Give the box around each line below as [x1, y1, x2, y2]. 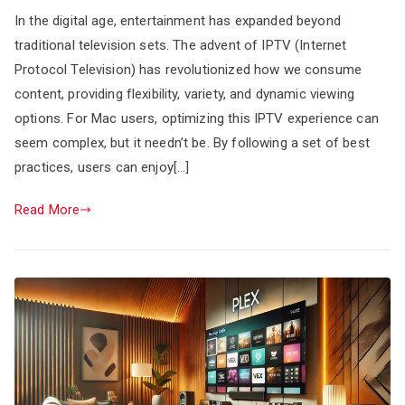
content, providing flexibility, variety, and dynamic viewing [14, 85, 354, 102]
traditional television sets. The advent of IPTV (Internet [14, 36, 347, 53]
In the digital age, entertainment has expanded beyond [14, 12, 341, 29]
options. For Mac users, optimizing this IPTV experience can [14, 109, 379, 127]
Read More [14, 201, 80, 218]
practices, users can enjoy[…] [14, 158, 190, 175]
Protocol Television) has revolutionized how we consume [14, 61, 363, 78]
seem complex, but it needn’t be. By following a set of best [14, 134, 370, 151]
